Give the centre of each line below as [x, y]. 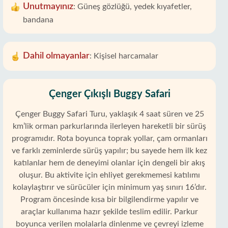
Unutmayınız [48, 7]
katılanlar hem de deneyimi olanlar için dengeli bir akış [109, 163]
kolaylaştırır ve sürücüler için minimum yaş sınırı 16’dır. [109, 187]
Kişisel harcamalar [126, 56]
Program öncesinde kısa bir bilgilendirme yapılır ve [109, 199]
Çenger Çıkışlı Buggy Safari [109, 94]
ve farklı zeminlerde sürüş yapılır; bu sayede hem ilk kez [109, 151]
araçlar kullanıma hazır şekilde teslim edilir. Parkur [109, 212]
